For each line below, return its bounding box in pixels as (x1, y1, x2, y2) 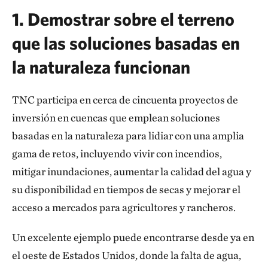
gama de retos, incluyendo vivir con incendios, (12, 147, 222, 160)
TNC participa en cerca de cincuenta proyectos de (12, 93, 238, 106)
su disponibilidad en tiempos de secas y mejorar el (12, 183, 240, 196)
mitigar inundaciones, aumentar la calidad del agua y (12, 165, 251, 178)
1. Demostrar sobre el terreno (12, 8, 234, 29)
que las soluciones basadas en (12, 32, 240, 53)
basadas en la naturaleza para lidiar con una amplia (12, 129, 244, 142)
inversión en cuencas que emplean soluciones (12, 111, 220, 124)
